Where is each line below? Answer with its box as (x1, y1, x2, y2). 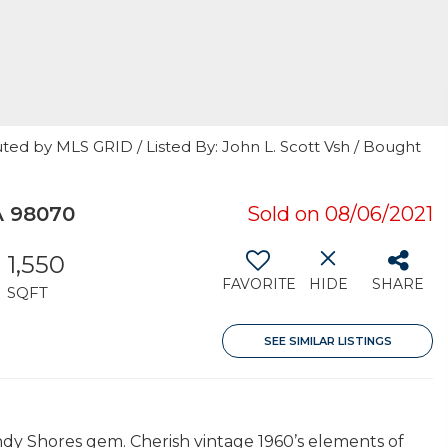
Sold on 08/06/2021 (247, 202, 433, 226)
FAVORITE (222, 275, 296, 293)
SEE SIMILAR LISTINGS (263, 334, 392, 348)
